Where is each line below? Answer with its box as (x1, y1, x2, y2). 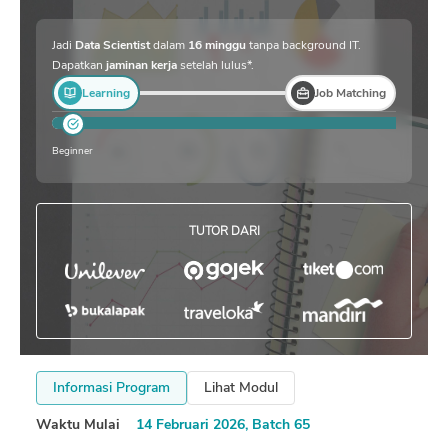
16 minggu (188, 37, 249, 54)
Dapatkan (52, 57, 103, 74)
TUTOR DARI (188, 223, 260, 240)
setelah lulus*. (177, 57, 254, 74)
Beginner (52, 144, 93, 159)
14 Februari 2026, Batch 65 (136, 415, 310, 435)
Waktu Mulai (36, 415, 120, 435)
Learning (82, 85, 130, 102)
